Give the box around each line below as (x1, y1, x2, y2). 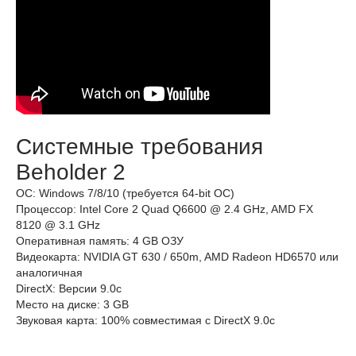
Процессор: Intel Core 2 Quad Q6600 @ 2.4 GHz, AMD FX (16, 203, 313, 215)
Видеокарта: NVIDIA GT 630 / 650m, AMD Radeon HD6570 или (16, 250, 339, 263)
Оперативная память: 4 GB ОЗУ (16, 234, 184, 247)
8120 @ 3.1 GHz (16, 219, 100, 231)
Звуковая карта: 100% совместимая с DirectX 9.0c (16, 314, 275, 327)
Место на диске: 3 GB (16, 298, 129, 311)
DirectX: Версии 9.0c (16, 282, 122, 295)
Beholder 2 (16, 160, 126, 184)
